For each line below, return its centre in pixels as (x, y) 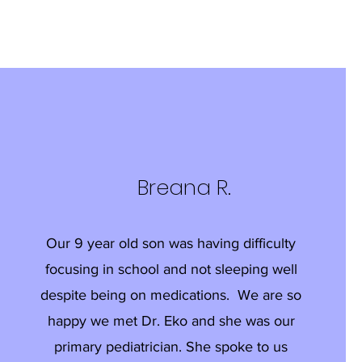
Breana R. (184, 187)
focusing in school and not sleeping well (171, 269)
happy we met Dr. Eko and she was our (171, 321)
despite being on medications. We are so (171, 295)
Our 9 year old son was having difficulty (171, 243)
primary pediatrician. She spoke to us (171, 347)
